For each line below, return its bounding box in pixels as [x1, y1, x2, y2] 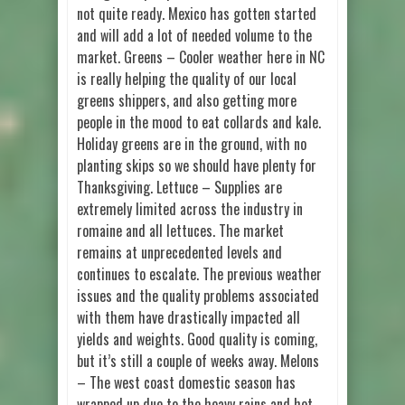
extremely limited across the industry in [77, 197, 303, 220]
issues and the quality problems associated [77, 284, 319, 306]
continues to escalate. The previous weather [77, 262, 322, 285]
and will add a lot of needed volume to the [77, 24, 312, 46]
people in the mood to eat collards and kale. [77, 110, 321, 133]
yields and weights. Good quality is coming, [77, 327, 317, 350]
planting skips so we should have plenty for [77, 154, 316, 176]
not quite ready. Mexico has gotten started [77, 2, 316, 24]
